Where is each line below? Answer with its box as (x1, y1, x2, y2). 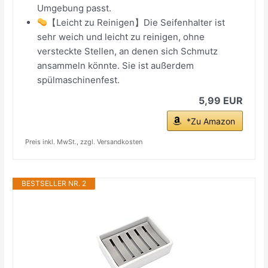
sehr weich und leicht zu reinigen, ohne (37, 31, 205, 42)
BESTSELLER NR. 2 (22, 178, 87, 188)
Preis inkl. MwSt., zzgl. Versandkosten (25, 137, 143, 146)
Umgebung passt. (37, 2, 112, 14)
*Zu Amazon (186, 115, 235, 126)
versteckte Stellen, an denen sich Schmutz (37, 45, 218, 57)
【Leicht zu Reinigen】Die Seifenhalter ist (47, 16, 226, 28)
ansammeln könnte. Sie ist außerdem (37, 59, 194, 71)
